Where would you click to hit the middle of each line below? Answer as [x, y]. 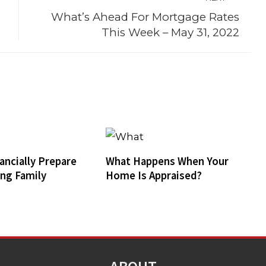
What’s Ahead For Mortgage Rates [145, 17]
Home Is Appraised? [153, 175]
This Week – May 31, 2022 [170, 32]
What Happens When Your [167, 161]
